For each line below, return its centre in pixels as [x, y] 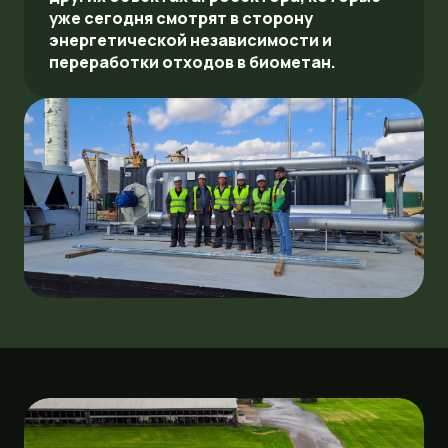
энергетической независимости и [190, 40]
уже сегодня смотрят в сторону [181, 18]
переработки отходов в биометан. [192, 62]
